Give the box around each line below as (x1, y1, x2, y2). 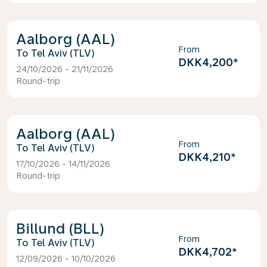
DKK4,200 (178, 56, 233, 69)
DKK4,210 (178, 151, 231, 163)
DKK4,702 (178, 246, 232, 258)
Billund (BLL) (16, 220, 105, 237)
